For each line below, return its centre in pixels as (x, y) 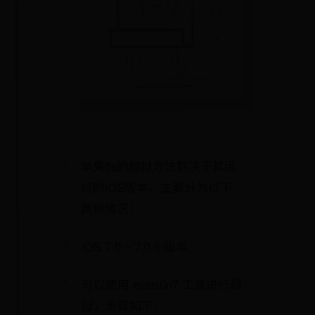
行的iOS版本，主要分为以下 (156, 187)
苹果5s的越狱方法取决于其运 (158, 166)
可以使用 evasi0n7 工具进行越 (161, 284)
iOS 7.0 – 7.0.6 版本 (134, 246)
